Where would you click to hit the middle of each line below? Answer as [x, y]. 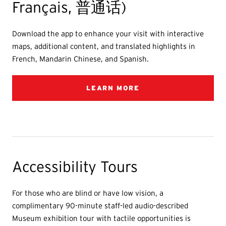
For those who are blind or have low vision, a [88, 193]
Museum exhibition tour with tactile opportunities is [102, 218]
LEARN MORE [113, 88]
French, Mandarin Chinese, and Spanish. [81, 59]
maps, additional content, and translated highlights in [104, 46]
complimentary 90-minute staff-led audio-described [100, 206]
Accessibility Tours [77, 167]
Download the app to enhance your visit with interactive [108, 34]
